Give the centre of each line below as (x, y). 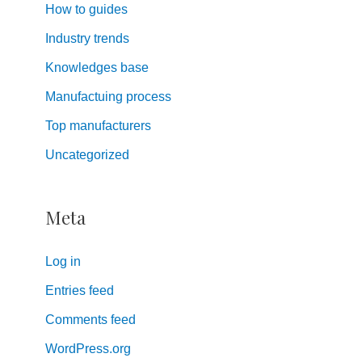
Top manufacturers (98, 126)
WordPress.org (88, 349)
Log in (63, 262)
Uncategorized (87, 155)
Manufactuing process (108, 97)
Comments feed (90, 320)
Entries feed (80, 291)
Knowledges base (97, 68)
